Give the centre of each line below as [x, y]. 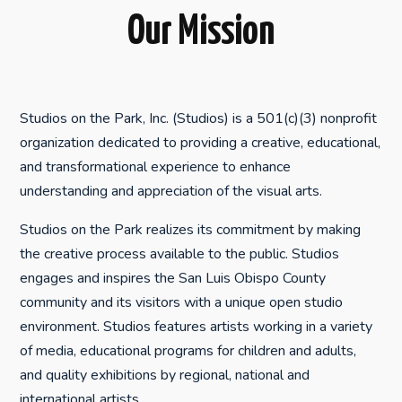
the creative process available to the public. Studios [180, 253]
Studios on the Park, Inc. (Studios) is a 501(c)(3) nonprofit [199, 118]
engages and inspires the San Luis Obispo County [173, 278]
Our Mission [201, 32]
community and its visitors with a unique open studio [182, 302]
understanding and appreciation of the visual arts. [171, 191]
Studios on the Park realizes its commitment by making [191, 229]
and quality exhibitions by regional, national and [165, 375]
